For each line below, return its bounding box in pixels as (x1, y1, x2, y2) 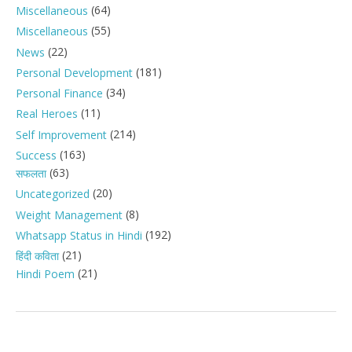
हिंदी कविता (16, 248, 59, 264)
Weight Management (16, 207, 123, 222)
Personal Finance (16, 86, 103, 101)
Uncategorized (16, 186, 90, 202)
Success (16, 148, 57, 163)
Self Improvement (16, 126, 107, 142)
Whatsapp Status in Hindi (16, 228, 142, 244)
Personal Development (16, 65, 133, 81)
